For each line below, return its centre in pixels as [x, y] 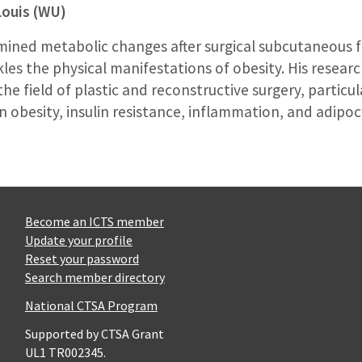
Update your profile [78, 240]
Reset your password [82, 258]
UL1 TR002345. [65, 352]
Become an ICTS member [94, 221]
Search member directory [95, 277]
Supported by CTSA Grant [94, 333]
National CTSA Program [91, 305]
